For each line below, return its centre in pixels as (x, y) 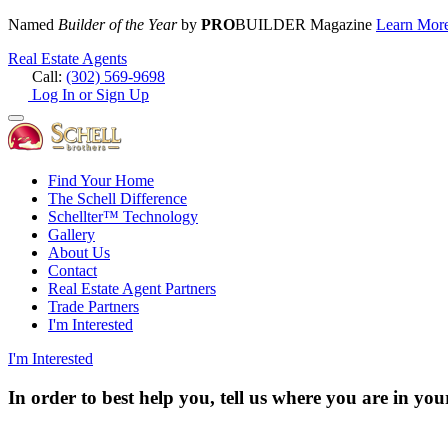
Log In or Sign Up (88, 94)
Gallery (71, 234)
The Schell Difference (117, 198)
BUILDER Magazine (305, 24)
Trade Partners (93, 306)
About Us (79, 252)
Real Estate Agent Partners (132, 288)
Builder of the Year (117, 24)
